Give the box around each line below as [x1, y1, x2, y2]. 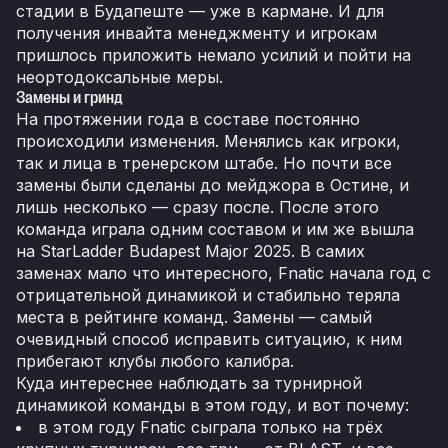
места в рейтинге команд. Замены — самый [16, 306, 372, 327]
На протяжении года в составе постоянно [16, 108, 360, 129]
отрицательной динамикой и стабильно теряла [16, 284, 400, 305]
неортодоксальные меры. [16, 66, 223, 87]
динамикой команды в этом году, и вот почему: [16, 394, 409, 415]
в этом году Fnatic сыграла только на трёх [38, 416, 383, 437]
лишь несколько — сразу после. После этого [16, 196, 379, 217]
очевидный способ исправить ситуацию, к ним [16, 328, 402, 349]
